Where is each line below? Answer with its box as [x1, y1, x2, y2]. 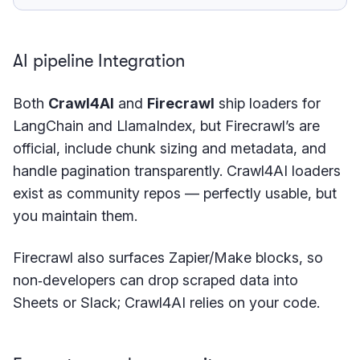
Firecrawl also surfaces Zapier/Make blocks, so [13, 248, 323, 266]
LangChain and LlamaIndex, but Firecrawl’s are [13, 117, 320, 134]
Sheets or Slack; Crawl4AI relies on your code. [13, 293, 320, 311]
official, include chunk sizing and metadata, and [13, 139, 326, 157]
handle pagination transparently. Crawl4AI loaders [13, 162, 341, 179]
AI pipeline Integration [13, 50, 185, 71]
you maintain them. [13, 207, 137, 224]
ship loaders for [215, 94, 321, 112]
